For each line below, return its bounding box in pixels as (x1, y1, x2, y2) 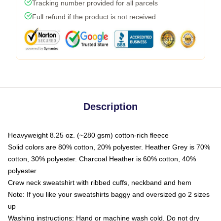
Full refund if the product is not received (32, 12, 156, 21)
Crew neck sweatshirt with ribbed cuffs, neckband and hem (8, 178, 191, 186)
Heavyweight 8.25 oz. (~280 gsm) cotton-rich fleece (8, 131, 169, 139)
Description (83, 101, 138, 112)
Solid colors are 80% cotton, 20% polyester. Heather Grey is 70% (8, 143, 210, 151)
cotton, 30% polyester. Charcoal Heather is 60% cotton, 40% (8, 154, 196, 163)
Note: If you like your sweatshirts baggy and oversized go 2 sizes (8, 190, 210, 198)
